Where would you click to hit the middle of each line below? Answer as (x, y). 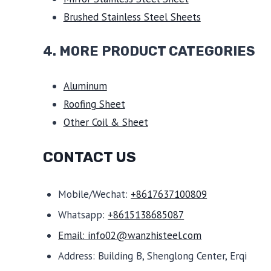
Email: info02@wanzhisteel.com (130, 235)
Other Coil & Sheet (106, 122)
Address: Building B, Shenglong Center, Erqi (153, 256)
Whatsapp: (83, 214)
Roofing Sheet (94, 104)
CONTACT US (89, 157)
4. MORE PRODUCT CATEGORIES (149, 51)
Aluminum (85, 86)
